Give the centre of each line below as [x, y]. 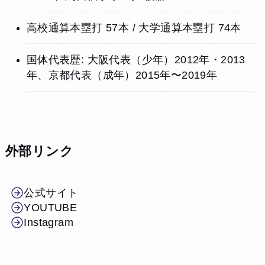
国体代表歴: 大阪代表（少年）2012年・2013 [136, 60]
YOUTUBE [51, 207]
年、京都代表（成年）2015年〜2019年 [122, 75]
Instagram [49, 222]
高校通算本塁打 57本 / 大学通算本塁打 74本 [134, 28]
